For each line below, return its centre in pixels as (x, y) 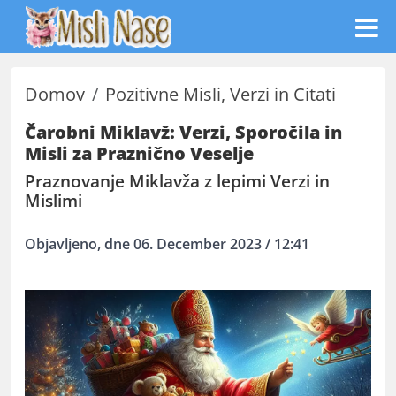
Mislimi (53, 201)
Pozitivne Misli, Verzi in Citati (221, 94)
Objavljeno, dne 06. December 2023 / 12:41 (167, 244)
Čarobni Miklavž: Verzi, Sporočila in (183, 132)
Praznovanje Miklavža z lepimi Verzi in (177, 181)
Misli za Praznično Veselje (139, 153)
